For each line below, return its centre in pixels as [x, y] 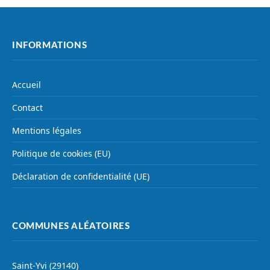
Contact [27, 108]
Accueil [27, 85]
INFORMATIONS [50, 46]
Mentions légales [47, 131]
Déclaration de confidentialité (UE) [81, 177]
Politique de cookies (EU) [61, 154]
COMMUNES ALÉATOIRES [71, 227]
